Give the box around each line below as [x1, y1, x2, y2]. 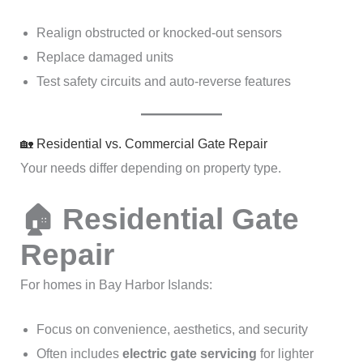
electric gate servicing [122, 347, 257, 361]
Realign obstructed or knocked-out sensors [36, 26, 282, 41]
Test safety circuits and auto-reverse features [36, 75, 291, 89]
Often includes [36, 347, 122, 361]
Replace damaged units [36, 50, 173, 65]
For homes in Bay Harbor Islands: [19, 277, 212, 292]
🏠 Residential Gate [19, 202, 299, 236]
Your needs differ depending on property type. [19, 161, 281, 176]
